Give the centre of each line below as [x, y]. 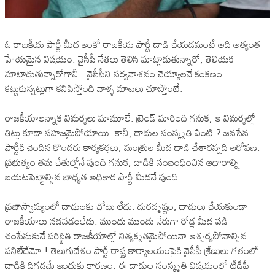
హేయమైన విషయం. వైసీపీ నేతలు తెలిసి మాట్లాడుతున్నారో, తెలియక [119, 59]
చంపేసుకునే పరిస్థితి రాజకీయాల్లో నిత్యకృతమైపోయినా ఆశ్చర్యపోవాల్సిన [126, 235]
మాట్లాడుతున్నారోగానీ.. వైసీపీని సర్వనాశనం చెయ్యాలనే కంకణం [114, 73]
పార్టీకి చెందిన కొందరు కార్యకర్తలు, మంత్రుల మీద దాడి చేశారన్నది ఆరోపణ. [133, 147]
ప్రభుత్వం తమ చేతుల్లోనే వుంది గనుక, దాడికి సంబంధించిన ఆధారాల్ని [122, 162]
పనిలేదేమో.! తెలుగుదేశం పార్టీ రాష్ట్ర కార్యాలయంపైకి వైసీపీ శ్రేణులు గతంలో [132, 250]
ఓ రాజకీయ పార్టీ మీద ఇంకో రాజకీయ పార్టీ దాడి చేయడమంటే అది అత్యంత [133, 44]
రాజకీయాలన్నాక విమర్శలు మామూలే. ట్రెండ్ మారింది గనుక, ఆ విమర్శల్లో [130, 118]
